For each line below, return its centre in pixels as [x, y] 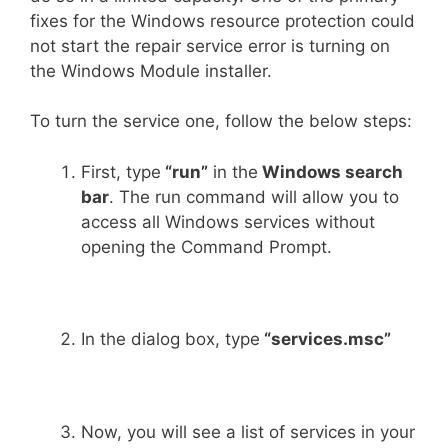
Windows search [330, 171]
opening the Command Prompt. [206, 246]
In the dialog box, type [170, 339]
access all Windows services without [228, 221]
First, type [121, 171]
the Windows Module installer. [151, 70]
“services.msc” [325, 339]
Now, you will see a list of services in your [248, 431]
